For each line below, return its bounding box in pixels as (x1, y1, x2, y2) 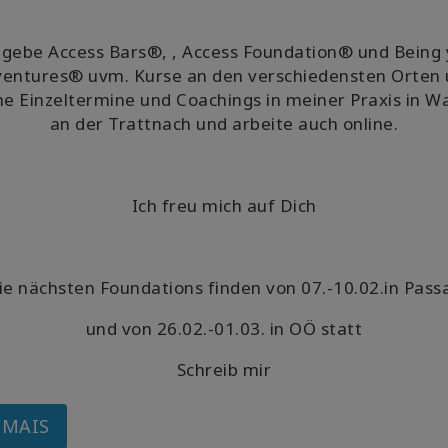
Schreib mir (176, 358, 272, 381)
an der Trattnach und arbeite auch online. (49, 112, 399, 135)
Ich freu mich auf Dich (131, 194, 317, 217)
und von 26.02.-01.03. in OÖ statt (85, 317, 363, 340)
